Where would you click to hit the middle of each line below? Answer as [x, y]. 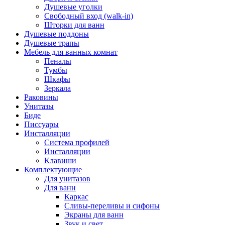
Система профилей [77, 143]
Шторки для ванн [74, 25]
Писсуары [41, 125]
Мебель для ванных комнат [71, 52]
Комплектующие [53, 170]
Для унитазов [67, 179]
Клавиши [60, 161]
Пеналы [58, 61]
